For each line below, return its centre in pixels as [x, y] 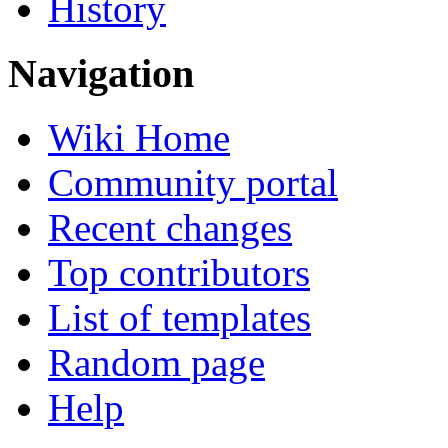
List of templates [179, 318]
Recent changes [170, 228]
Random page [156, 363]
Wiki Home [139, 138]
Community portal [193, 183]
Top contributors [179, 273]
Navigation [101, 73]
